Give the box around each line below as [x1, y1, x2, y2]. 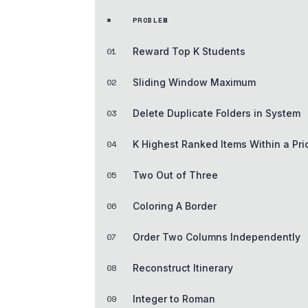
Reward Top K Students [133, 45, 245, 57]
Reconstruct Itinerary [133, 261, 233, 274]
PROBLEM [133, 14, 168, 25]
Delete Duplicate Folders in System [133, 107, 300, 119]
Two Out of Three [133, 168, 218, 181]
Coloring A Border [133, 199, 217, 212]
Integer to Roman [133, 292, 215, 305]
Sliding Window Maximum [133, 76, 256, 88]
